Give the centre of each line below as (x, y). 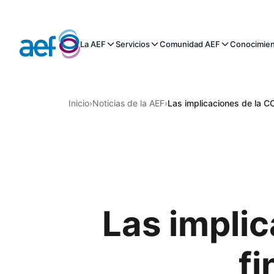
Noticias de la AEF (128, 103)
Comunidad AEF (190, 44)
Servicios (132, 44)
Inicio (79, 103)
